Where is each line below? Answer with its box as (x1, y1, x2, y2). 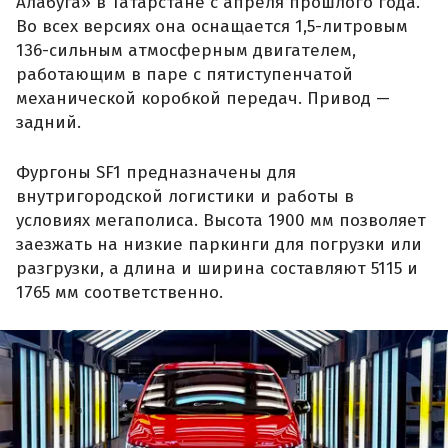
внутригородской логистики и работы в (16, 185, 354, 207)
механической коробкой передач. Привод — (16, 88, 390, 110)
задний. (16, 112, 81, 134)
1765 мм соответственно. (16, 281, 223, 303)
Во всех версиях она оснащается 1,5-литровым (16, 16, 408, 38)
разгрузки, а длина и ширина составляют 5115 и (16, 257, 418, 279)
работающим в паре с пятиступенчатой (16, 64, 353, 86)
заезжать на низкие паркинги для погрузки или (16, 233, 422, 255)
